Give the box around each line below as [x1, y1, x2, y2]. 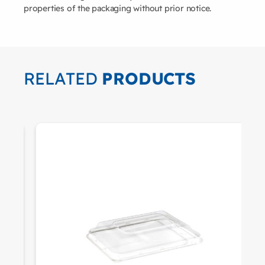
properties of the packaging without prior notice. [24, 3, 212, 14]
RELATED [24, 68, 102, 89]
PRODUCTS [102, 68, 196, 89]
